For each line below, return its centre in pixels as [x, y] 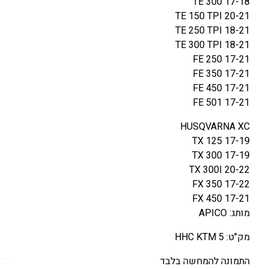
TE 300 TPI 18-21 [213, 45]
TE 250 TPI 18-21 [213, 30]
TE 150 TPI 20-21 [213, 16]
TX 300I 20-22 [219, 170]
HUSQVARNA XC [215, 126]
